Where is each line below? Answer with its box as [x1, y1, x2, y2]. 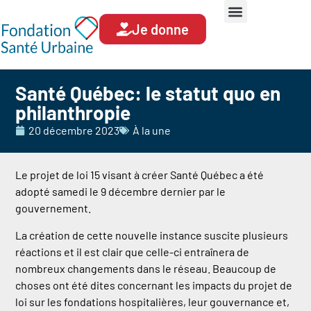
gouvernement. [15, 201, 92, 215]
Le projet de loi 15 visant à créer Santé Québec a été [15, 168, 264, 182]
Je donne [132, 21, 190, 37]
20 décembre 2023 [28, 124, 120, 137]
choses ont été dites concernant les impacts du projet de [15, 278, 293, 292]
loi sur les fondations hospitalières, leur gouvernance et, [15, 294, 290, 308]
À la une [133, 124, 171, 137]
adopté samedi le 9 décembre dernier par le [15, 185, 226, 199]
